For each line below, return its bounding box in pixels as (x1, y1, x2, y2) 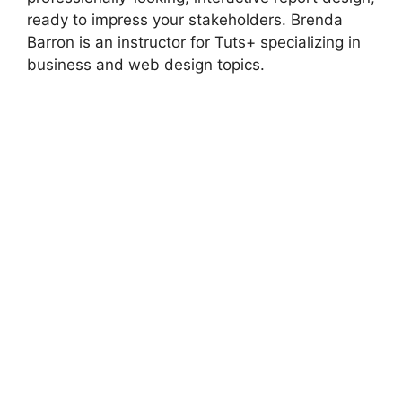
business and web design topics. (27, 56, 265, 74)
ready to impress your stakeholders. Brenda (27, 11, 343, 29)
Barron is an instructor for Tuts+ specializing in (27, 33, 361, 51)
